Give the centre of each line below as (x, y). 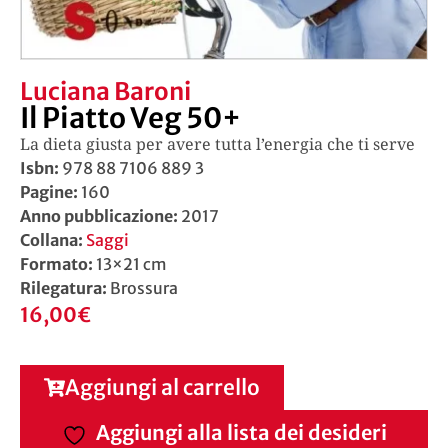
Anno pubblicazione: (99, 216)
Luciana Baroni (105, 92)
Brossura (144, 288)
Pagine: (50, 192)
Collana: (53, 240)
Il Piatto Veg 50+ (130, 118)
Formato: (58, 264)
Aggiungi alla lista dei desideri (241, 432)
